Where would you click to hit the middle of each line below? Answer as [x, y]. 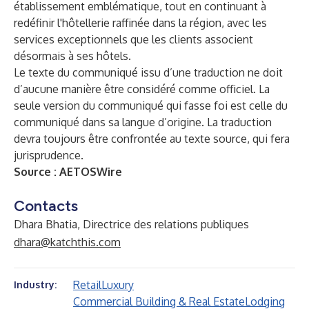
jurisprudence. [49, 155]
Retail [87, 285]
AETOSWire [91, 172]
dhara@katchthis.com [67, 242]
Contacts [46, 206]
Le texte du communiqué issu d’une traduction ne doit [148, 72]
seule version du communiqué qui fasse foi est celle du [151, 106]
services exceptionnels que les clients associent [133, 39]
